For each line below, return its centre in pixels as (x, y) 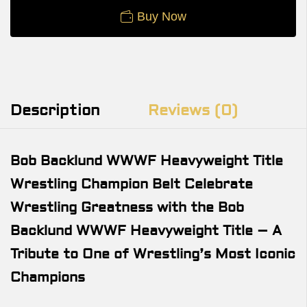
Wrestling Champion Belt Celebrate (132, 184)
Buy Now (161, 16)
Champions (48, 277)
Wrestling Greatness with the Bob (127, 207)
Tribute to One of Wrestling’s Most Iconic (153, 254)
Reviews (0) (193, 110)
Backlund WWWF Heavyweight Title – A (146, 230)
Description (55, 110)
